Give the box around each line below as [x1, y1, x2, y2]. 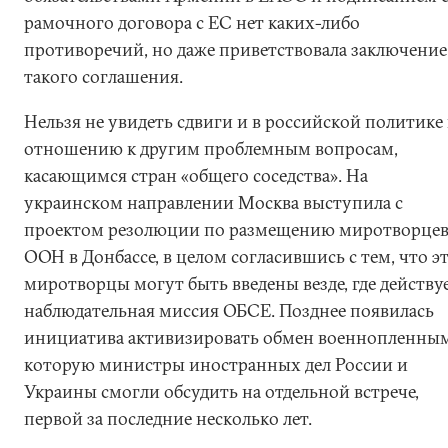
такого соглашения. [24, 65, 191, 88]
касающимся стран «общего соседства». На [24, 164, 368, 187]
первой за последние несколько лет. [24, 407, 312, 430]
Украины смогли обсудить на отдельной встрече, [24, 380, 419, 403]
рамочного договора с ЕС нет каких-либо [24, 11, 360, 34]
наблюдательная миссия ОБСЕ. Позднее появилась [24, 299, 434, 322]
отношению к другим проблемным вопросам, [24, 137, 398, 160]
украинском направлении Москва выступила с [24, 191, 403, 214]
